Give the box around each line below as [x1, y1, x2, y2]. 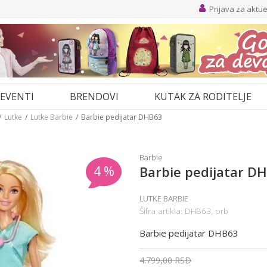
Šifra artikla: [139, 206, 185, 216]
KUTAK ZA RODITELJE [154, 90, 252, 103]
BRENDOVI [70, 90, 119, 103]
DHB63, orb [185, 206, 228, 216]
